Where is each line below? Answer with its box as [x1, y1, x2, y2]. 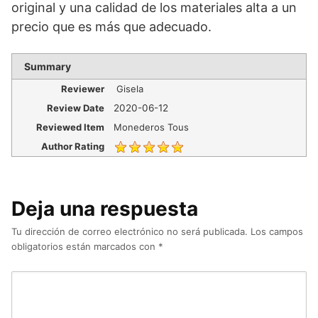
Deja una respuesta [11, 196, 198, 221]
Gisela [116, 82, 144, 94]
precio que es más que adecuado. [11, 18, 212, 34]
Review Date [47, 102, 105, 114]
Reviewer [61, 82, 105, 94]
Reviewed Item [36, 121, 105, 133]
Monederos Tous [114, 121, 190, 133]
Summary [23, 60, 71, 72]
